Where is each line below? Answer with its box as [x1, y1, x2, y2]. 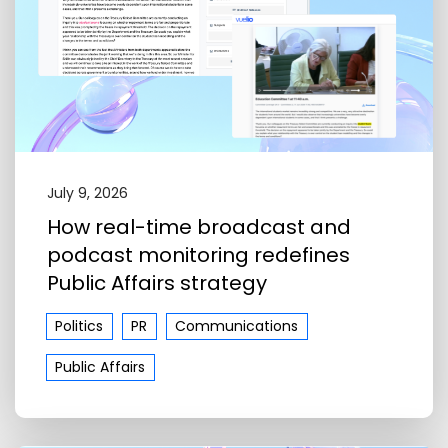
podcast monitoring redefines [47, 240, 350, 269]
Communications [175, 316, 299, 337]
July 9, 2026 [47, 182, 128, 203]
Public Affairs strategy [47, 268, 267, 297]
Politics [55, 316, 104, 337]
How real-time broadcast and [47, 212, 351, 241]
